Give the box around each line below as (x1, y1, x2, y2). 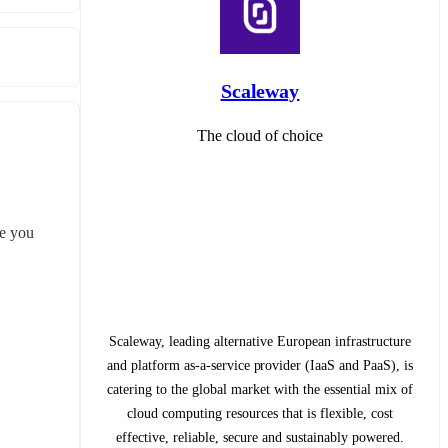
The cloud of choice (197, 126, 323, 144)
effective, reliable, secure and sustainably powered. (116, 429, 404, 445)
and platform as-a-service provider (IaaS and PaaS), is (106, 357, 414, 373)
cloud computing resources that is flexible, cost (127, 405, 393, 421)
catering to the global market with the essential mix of (107, 381, 413, 397)
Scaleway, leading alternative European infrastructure (109, 333, 411, 349)
